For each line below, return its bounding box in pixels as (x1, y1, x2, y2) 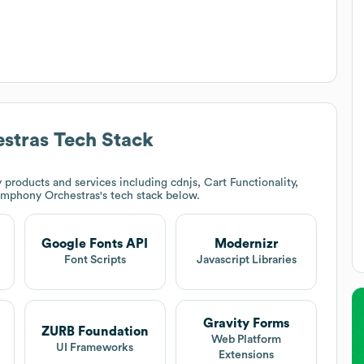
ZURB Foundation (41, 324, 149, 338)
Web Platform (211, 334, 282, 346)
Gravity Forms (203, 317, 290, 331)
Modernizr (214, 237, 279, 251)
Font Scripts (63, 254, 126, 266)
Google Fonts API (41, 237, 149, 251)
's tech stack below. (100, 189, 200, 201)
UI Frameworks (56, 341, 134, 353)
